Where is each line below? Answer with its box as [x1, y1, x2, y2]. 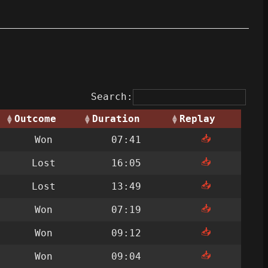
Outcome [14, 113, 56, 125]
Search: [91, 91, 133, 103]
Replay [179, 113, 215, 125]
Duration [92, 113, 140, 125]
